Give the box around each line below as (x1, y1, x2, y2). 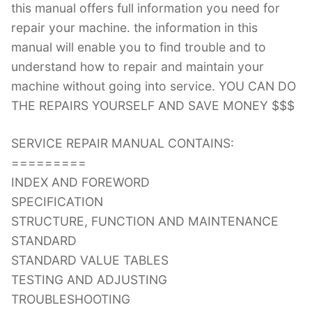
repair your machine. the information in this (11, 19, 258, 35)
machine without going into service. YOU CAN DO (11, 78, 296, 93)
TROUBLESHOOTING (11, 291, 130, 306)
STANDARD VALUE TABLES (11, 252, 169, 267)
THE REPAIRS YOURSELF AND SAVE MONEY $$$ (11, 97, 295, 113)
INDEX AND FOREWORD (11, 174, 150, 189)
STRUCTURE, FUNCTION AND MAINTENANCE (11, 213, 279, 228)
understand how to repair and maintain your (11, 58, 264, 74)
